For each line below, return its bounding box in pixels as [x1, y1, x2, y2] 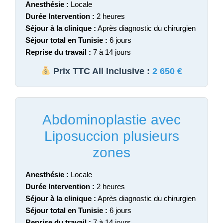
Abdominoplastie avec [42, 111, 181, 127]
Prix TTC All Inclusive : [51, 66, 153, 76]
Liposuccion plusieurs [44, 128, 179, 144]
